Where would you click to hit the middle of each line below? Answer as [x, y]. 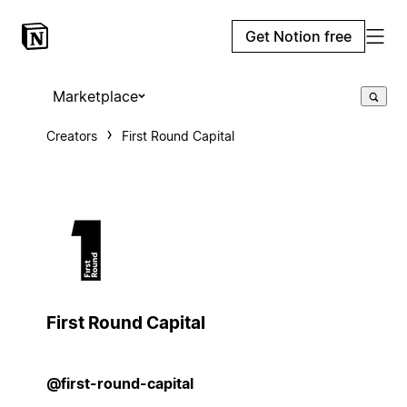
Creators [71, 136]
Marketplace [95, 96]
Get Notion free [298, 36]
